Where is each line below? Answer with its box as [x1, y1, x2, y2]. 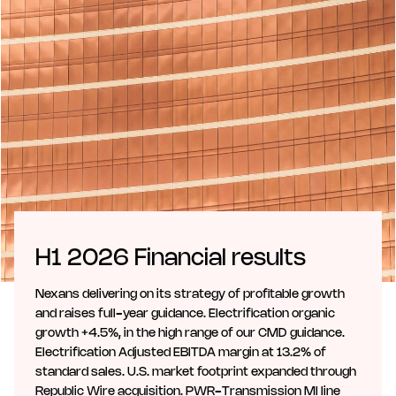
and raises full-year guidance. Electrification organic [35, 308, 335, 320]
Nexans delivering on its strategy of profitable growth [35, 288, 345, 301]
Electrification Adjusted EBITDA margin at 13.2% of [35, 346, 326, 359]
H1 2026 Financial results [35, 247, 306, 270]
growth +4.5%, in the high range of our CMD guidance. [35, 327, 345, 339]
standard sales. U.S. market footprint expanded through [35, 366, 356, 378]
